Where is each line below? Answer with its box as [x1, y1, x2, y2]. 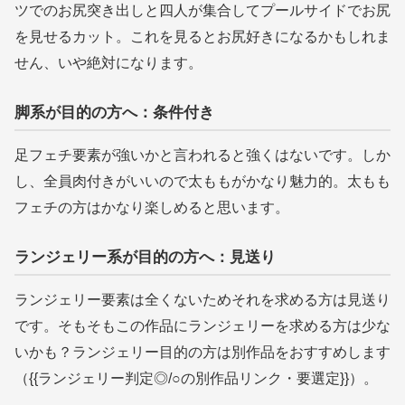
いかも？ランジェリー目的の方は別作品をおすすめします [14, 344, 391, 360]
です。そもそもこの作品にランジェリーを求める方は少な [14, 318, 391, 334]
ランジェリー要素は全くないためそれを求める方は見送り [14, 292, 391, 307]
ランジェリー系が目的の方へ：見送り [14, 249, 276, 266]
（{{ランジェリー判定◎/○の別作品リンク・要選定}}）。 [14, 371, 378, 386]
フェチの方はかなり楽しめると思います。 [14, 200, 289, 215]
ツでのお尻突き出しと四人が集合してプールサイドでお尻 [14, 3, 391, 18]
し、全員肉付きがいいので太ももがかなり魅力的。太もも [14, 174, 391, 189]
